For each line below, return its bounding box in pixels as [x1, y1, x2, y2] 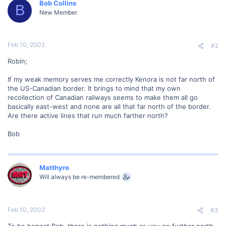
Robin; [8, 57, 27, 65]
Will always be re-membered [39, 173, 120, 181]
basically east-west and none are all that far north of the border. [8, 102, 211, 110]
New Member [39, 8, 77, 16]
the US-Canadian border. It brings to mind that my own [8, 84, 181, 92]
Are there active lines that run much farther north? [8, 111, 168, 120]
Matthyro [39, 163, 69, 172]
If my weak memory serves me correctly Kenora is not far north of [8, 75, 215, 83]
